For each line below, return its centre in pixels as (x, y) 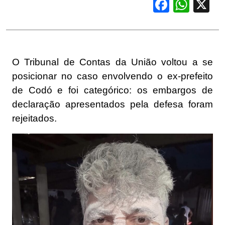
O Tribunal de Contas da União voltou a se (113, 62)
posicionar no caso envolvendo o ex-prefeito (113, 76)
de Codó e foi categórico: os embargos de (113, 90)
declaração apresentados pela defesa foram (113, 104)
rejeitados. (34, 119)
